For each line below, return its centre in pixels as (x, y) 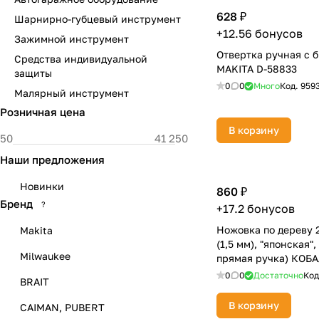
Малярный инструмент (72, 93)
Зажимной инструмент (72, 39)
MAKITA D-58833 (257, 69)
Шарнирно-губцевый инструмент (98, 19)
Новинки (42, 186)
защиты (33, 73)
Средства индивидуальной (81, 59)
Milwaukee (45, 256)
